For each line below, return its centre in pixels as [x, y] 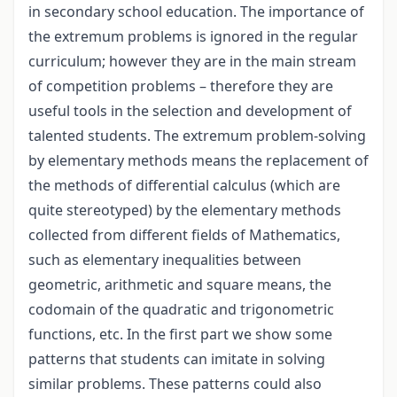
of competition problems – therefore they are [181, 86]
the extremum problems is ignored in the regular [193, 37]
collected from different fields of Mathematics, [184, 235]
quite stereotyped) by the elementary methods [185, 210]
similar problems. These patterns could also [175, 384]
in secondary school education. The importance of [196, 12]
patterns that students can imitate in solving [177, 359]
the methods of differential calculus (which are [184, 186]
